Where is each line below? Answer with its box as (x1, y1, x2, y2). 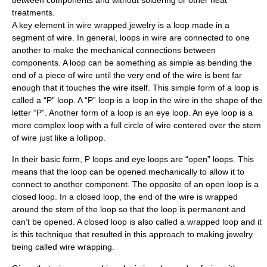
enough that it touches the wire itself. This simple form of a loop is (12, 83, 259, 92)
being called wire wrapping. (12, 242, 114, 252)
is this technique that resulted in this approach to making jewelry (12, 229, 253, 239)
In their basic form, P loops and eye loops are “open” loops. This (12, 154, 254, 164)
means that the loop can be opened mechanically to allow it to (12, 167, 244, 176)
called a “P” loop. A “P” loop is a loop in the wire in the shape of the (12, 95, 262, 105)
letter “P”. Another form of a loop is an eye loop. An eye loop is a (12, 108, 253, 117)
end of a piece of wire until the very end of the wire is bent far (12, 70, 242, 80)
